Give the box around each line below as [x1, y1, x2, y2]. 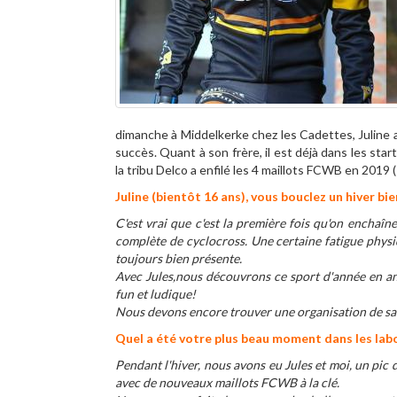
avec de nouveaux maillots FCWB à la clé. [115, 375, 339, 390]
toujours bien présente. [115, 251, 242, 266]
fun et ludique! [115, 286, 196, 301]
